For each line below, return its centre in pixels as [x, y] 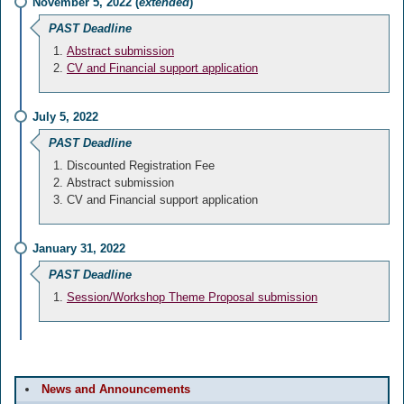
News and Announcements [116, 389]
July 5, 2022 [65, 117]
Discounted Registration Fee [141, 165]
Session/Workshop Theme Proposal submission [192, 297]
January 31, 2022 [79, 248]
